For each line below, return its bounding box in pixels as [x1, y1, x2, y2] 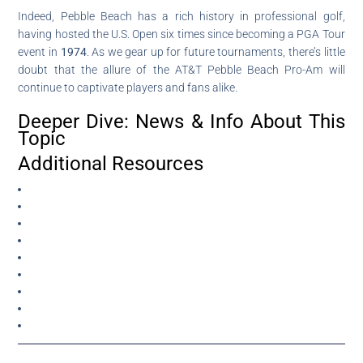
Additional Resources [18, 152, 204, 175]
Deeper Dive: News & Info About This [18, 109, 345, 133]
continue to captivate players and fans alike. [18, 80, 238, 94]
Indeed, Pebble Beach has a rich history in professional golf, [18, 9, 345, 23]
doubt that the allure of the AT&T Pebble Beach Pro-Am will [18, 62, 345, 76]
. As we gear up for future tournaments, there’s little [86, 45, 345, 58]
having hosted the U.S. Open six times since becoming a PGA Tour [18, 27, 345, 41]
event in [18, 45, 61, 58]
